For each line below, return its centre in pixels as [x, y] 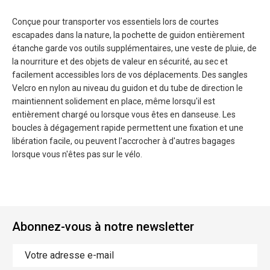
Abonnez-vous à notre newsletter [103, 227]
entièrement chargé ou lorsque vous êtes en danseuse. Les [124, 115]
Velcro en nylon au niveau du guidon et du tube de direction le [127, 88]
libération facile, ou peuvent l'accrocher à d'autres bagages [124, 141]
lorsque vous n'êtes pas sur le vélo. [77, 154]
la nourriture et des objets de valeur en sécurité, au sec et [120, 61]
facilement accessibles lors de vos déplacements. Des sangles [130, 75]
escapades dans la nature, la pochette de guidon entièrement [128, 35]
